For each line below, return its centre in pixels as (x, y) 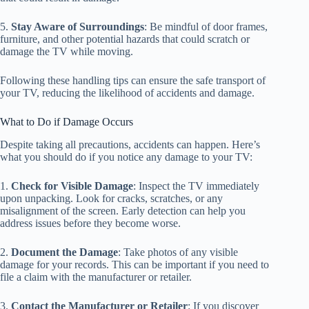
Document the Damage (64, 252)
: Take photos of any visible (178, 252)
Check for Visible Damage (72, 186)
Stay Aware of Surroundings (78, 27)
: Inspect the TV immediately (196, 186)
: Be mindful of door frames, (206, 27)
